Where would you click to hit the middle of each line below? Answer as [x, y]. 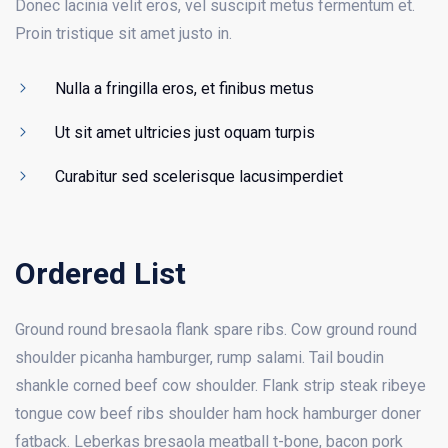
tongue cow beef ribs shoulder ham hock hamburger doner [218, 414]
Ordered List [100, 273]
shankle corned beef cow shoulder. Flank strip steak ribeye [220, 386]
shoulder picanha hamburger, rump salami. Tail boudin [199, 358]
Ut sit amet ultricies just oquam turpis [185, 132]
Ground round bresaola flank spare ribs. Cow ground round [216, 330]
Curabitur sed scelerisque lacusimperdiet [199, 176]
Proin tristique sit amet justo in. [123, 33]
